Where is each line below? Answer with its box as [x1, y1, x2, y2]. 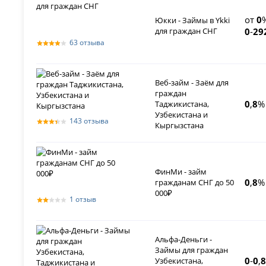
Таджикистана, [155, 99, 210, 110]
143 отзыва [69, 116, 109, 126]
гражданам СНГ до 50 [155, 177, 235, 188]
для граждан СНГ [155, 26, 218, 37]
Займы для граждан [155, 245, 229, 256]
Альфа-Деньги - [155, 234, 213, 245]
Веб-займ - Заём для [155, 77, 229, 88]
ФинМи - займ [155, 166, 207, 178]
